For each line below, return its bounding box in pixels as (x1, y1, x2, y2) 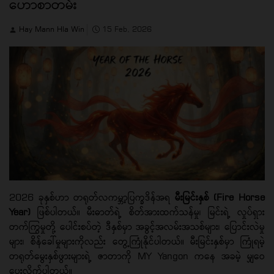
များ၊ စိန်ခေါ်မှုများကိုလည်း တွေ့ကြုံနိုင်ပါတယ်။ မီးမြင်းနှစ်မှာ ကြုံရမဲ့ (9, 235, 265, 247)
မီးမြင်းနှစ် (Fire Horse (174, 191, 265, 203)
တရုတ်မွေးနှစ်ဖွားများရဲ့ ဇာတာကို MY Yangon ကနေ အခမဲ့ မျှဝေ (9, 250, 265, 262)
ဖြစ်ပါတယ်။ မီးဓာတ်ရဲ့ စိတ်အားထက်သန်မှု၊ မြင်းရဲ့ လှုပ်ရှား (31, 206, 265, 218)
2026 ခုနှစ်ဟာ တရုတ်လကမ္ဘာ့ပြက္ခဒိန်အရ (9, 191, 175, 203)
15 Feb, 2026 (100, 24, 152, 34)
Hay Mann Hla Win (19, 24, 87, 34)
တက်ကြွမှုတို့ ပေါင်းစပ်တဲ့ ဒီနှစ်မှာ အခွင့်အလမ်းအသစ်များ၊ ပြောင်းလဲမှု (9, 220, 265, 232)
